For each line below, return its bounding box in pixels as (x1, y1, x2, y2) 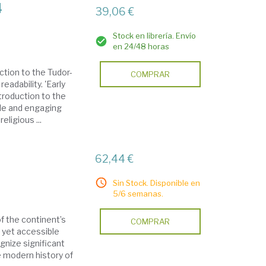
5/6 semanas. (113, 189, 164, 198)
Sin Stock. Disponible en (113, 178, 201, 188)
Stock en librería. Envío (113, 31, 197, 40)
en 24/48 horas (113, 42, 170, 51)
